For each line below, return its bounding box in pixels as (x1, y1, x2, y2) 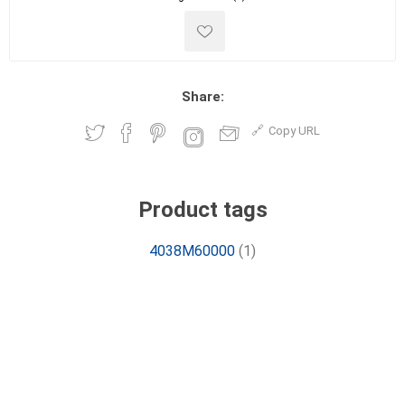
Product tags (137, 197, 268, 222)
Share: (181, 89, 224, 105)
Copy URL (268, 124, 320, 137)
